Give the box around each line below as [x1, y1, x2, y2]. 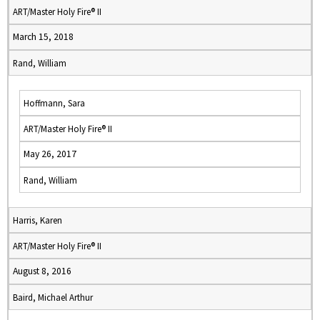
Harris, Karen [13, 214, 62, 226]
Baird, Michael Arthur [13, 291, 93, 303]
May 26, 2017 [24, 148, 76, 160]
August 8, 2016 [13, 265, 71, 277]
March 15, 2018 [13, 31, 74, 43]
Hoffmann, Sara [24, 97, 85, 109]
